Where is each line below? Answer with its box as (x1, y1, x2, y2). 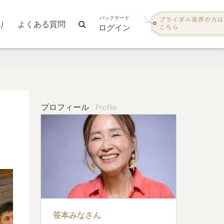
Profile (95, 103, 116, 112)
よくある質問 (17, 19, 66, 29)
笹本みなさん (53, 209, 101, 220)
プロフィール (41, 102, 91, 112)
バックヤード (99, 15, 130, 20)
